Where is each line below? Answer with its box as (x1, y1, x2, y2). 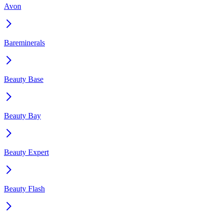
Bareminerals (4, 38, 45, 47)
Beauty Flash (4, 184, 45, 193)
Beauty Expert (4, 147, 49, 156)
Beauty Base (4, 74, 43, 83)
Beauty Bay (4, 111, 41, 120)
